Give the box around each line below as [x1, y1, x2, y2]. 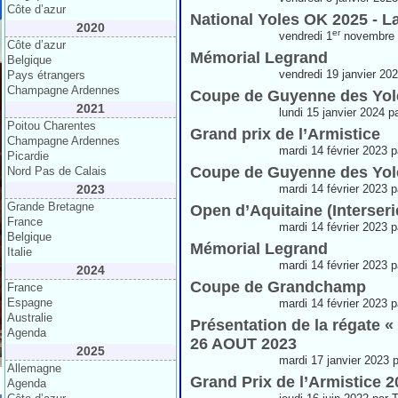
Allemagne [7, 362, 61, 375]
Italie [7, 245, 32, 259]
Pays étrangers [7, 68, 85, 82]
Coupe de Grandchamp [190, 278, 366, 296]
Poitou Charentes [7, 119, 96, 132]
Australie [7, 311, 52, 324]
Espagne [7, 296, 52, 309]
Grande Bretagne [7, 200, 94, 213]
